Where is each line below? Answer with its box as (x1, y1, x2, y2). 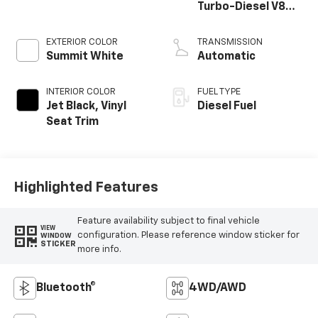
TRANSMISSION (197, 38, 263, 48)
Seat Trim (45, 116, 99, 128)
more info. (77, 245, 121, 255)
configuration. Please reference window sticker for (77, 231, 300, 241)
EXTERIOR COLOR (45, 38, 118, 48)
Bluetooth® (35, 283, 96, 295)
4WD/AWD (189, 283, 246, 295)
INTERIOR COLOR (45, 87, 116, 97)
